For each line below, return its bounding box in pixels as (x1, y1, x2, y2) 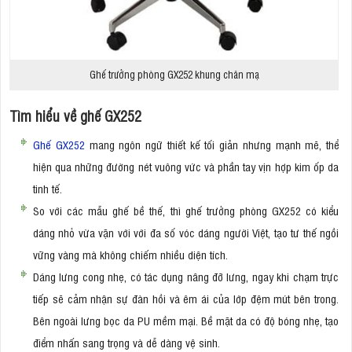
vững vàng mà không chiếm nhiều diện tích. (33, 246, 228, 262)
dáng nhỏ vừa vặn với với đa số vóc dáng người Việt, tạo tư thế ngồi (33, 224, 339, 240)
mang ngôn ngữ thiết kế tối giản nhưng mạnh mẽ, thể (84, 136, 339, 152)
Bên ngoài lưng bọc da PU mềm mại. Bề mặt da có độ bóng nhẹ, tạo (33, 312, 339, 328)
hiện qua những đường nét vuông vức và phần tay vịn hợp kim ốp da (33, 158, 339, 174)
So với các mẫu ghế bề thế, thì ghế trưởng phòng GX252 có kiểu (33, 202, 339, 218)
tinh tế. (33, 180, 65, 196)
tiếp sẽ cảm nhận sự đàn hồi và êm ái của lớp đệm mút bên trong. (33, 290, 339, 306)
